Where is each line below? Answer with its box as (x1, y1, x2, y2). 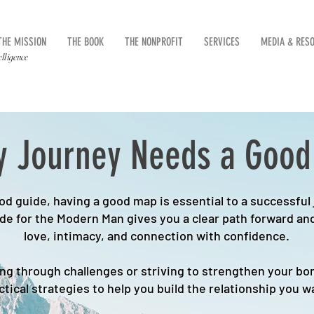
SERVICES (204, 35, 240, 48)
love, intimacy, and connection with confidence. (23, 228, 289, 243)
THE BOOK (67, 35, 104, 48)
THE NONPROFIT (125, 35, 183, 48)
